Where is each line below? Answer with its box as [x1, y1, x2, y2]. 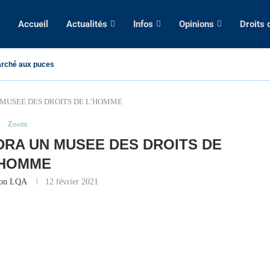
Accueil [18, 19, 48, 30]
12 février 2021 [45, 177, 99, 186]
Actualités [66, 19, 107, 30]
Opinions [179, 19, 214, 30]
